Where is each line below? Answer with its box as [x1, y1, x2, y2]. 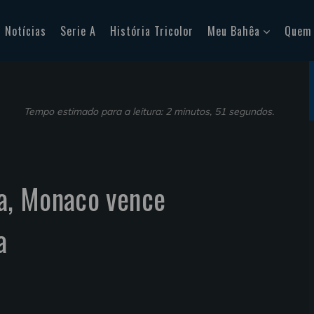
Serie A [60, 22, 96, 39]
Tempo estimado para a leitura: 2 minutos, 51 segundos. [24, 104, 274, 118]
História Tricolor [109, 22, 193, 39]
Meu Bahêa [207, 22, 260, 39]
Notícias [4, 22, 46, 39]
